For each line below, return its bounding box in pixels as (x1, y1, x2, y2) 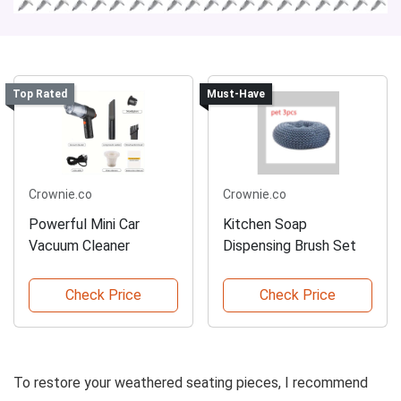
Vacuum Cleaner (29, 236, 130, 254)
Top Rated (12, 88, 67, 101)
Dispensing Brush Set (223, 236, 356, 254)
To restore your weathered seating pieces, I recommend (13, 373, 368, 391)
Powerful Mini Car (29, 215, 140, 233)
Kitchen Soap (223, 215, 307, 233)
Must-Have (206, 88, 265, 101)
